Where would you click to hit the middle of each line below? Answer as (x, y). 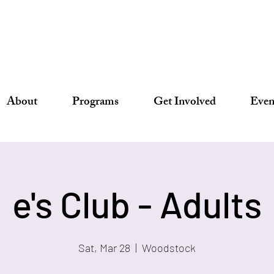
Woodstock (169, 248)
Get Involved (184, 103)
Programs (95, 103)
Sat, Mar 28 (104, 248)
